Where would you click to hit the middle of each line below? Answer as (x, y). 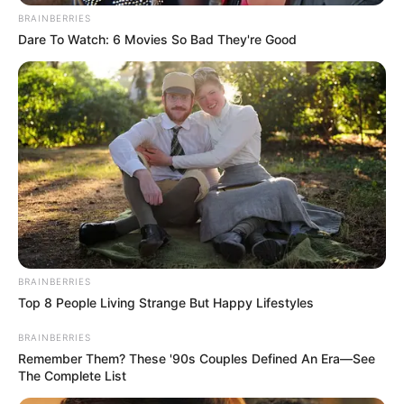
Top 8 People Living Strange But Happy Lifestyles (166, 302)
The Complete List (72, 375)
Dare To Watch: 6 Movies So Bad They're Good (157, 39)
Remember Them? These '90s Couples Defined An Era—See (197, 358)
